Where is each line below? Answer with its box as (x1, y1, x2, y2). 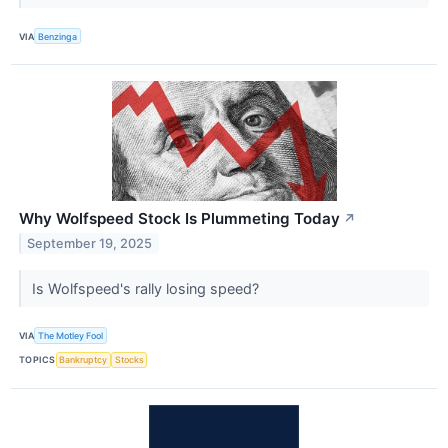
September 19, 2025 (27, 236, 153, 252)
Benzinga (38, 30, 78, 42)
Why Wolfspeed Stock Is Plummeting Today (19, 209, 340, 229)
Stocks (114, 354, 144, 366)
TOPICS (19, 354, 56, 366)
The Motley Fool (38, 329, 104, 341)
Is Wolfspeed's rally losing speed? (31, 280, 263, 298)
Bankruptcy (59, 354, 108, 366)
